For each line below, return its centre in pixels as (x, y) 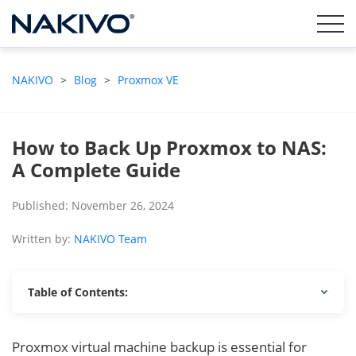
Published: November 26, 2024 (93, 205)
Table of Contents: (78, 292)
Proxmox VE (148, 80)
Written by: (43, 239)
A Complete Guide (96, 170)
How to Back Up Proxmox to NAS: (169, 147)
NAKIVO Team (110, 239)
